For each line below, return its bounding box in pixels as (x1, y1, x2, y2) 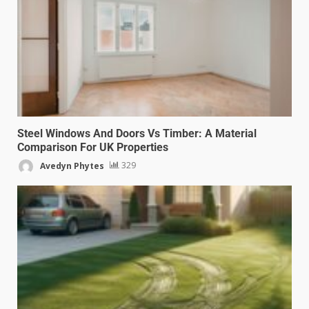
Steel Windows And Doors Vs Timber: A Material (17, 126, 257, 140)
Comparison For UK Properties (17, 140, 168, 154)
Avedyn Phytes (38, 159, 104, 172)
